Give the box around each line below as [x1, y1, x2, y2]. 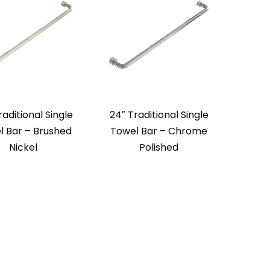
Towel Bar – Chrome [110, 124, 207, 139]
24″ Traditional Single [109, 108, 209, 122]
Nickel [9, 140, 37, 155]
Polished [139, 140, 178, 155]
